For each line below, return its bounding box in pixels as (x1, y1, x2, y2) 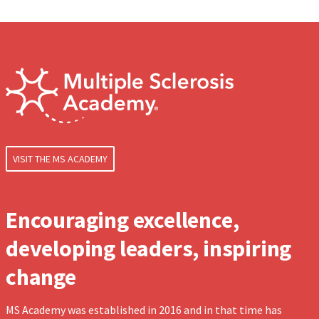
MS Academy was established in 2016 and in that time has (6, 303, 282, 318)
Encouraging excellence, (6, 206, 239, 235)
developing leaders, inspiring (6, 234, 292, 263)
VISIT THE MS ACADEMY (13, 152, 108, 166)
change (6, 263, 76, 292)
